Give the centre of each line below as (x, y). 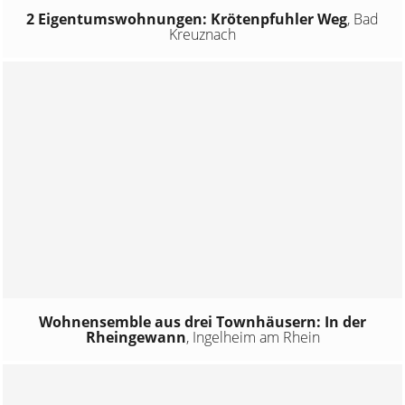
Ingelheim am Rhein (256, 337)
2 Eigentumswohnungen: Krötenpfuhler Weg (187, 19)
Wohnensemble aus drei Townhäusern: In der (202, 321)
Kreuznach (202, 35)
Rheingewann (136, 337)
